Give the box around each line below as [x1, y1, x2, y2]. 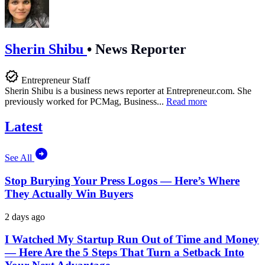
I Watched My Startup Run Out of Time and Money [5, 233, 259, 246]
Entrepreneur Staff [21, 75, 90, 86]
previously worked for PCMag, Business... [5, 96, 166, 107]
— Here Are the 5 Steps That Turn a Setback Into [5, 246, 244, 259]
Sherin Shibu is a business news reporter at [5, 86, 166, 96]
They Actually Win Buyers [5, 187, 133, 200]
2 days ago [5, 211, 45, 222]
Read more [166, 96, 207, 107]
